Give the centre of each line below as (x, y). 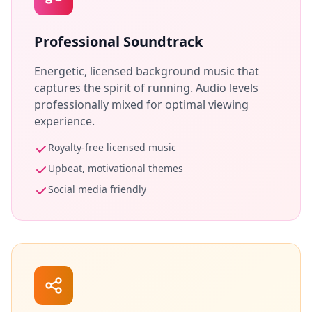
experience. (64, 121)
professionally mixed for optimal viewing (141, 104)
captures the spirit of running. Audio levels (146, 88)
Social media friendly (97, 189)
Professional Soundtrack (118, 41)
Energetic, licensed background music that (147, 71)
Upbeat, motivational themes (116, 168)
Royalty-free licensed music (112, 147)
